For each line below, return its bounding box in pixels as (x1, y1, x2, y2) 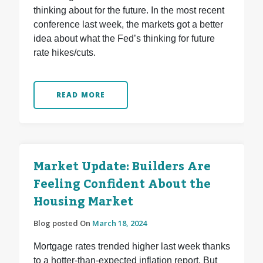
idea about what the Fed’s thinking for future (33, 33, 215, 44)
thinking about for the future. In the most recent (33, 5, 224, 16)
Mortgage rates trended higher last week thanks (33, 241, 230, 252)
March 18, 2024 (92, 218, 147, 229)
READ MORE (56, 90, 106, 100)
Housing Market (33, 190, 133, 214)
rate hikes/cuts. (33, 48, 96, 58)
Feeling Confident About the (33, 173, 211, 197)
